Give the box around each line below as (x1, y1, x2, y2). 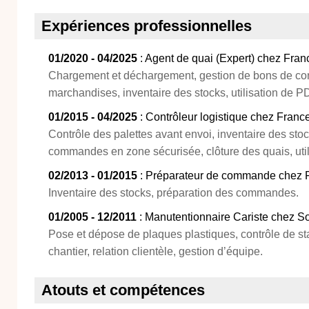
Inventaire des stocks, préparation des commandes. (48, 187, 299, 199)
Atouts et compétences (41, 281, 205, 299)
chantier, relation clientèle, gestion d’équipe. (48, 246, 263, 257)
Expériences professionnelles (41, 17, 252, 34)
